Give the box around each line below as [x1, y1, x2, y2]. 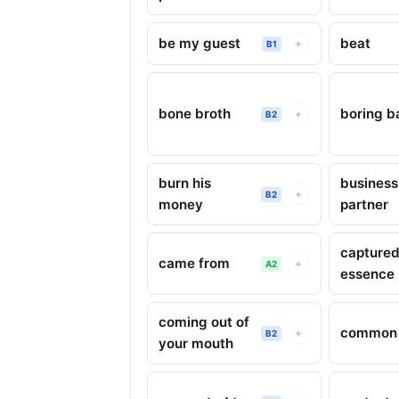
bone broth [159, 105, 231, 122]
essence [340, 265, 395, 282]
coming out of [159, 313, 249, 330]
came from [159, 255, 230, 272]
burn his [159, 175, 211, 191]
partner [340, 196, 389, 213]
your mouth [159, 335, 233, 352]
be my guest [159, 35, 240, 52]
